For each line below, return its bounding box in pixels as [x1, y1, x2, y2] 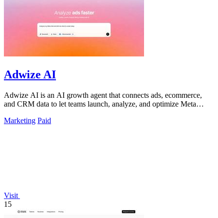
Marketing [4, 116, 36, 125]
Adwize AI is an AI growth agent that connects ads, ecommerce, [4, 91, 202, 100]
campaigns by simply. [4, 109, 70, 117]
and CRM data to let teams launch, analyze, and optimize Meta [4, 100, 196, 109]
